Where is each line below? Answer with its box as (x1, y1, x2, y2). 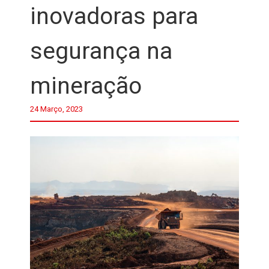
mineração (30, 72, 142, 100)
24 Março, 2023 (30, 104, 83, 113)
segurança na (30, 37, 172, 65)
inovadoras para (30, 2, 198, 30)
